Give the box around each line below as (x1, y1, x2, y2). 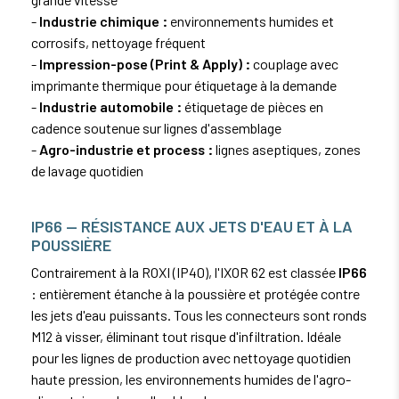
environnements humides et (167, 12, 334, 29)
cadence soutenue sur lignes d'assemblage (31, 118, 281, 136)
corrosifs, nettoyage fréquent (31, 33, 206, 51)
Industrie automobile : (39, 97, 182, 115)
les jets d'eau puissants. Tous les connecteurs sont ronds (31, 305, 367, 323)
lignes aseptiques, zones (213, 140, 361, 158)
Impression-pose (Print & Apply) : (39, 54, 250, 72)
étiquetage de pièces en (182, 97, 323, 115)
